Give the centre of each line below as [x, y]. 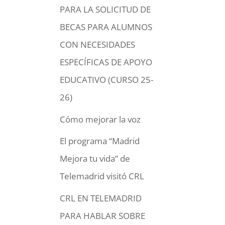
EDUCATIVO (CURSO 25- [107, 80]
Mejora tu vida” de [95, 158]
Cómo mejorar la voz [100, 119]
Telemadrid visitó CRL [102, 176]
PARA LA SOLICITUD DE [105, 9]
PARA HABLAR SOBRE [103, 215]
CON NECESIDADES [98, 44]
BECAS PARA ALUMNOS [106, 27]
